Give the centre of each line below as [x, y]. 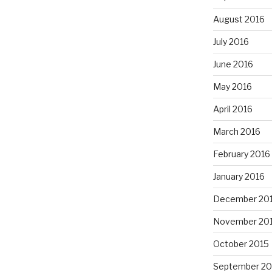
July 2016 [231, 42]
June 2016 [233, 64]
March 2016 [236, 132]
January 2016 [239, 177]
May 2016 [232, 87]
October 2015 [241, 244]
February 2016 [241, 154]
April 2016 [233, 109]
